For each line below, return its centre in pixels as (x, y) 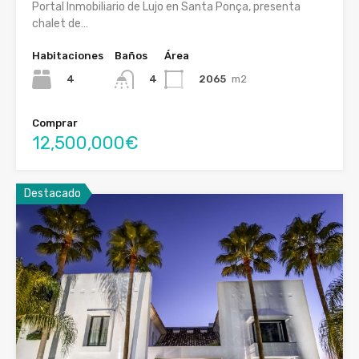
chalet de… (60, 24)
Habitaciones (68, 56)
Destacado (52, 194)
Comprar (55, 123)
